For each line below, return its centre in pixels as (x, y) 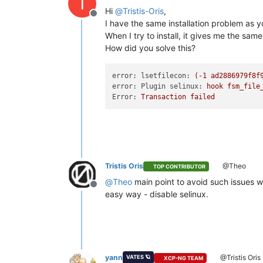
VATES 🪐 (138, 257)
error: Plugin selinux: (158, 86)
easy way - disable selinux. (157, 194)
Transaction (164, 97)
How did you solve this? (150, 48)
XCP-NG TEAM (184, 258)
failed (203, 97)
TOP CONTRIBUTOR (180, 166)
